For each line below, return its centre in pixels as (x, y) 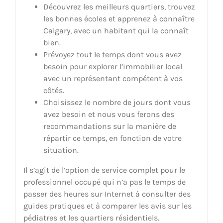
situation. (61, 150)
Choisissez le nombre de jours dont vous (117, 103)
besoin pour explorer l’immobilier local (112, 67)
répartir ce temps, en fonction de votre (112, 138)
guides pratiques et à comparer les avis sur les (107, 206)
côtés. (54, 91)
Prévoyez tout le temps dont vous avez (112, 55)
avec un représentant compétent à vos (113, 79)
